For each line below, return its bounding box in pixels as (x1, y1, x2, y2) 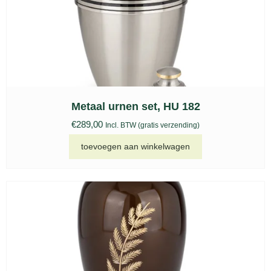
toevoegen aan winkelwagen (81, 142, 190, 152)
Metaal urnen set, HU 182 (71, 100, 200, 113)
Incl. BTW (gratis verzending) (105, 120, 200, 129)
